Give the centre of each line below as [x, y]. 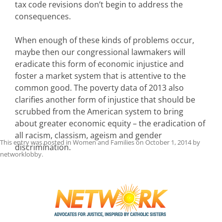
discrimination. [43, 147]
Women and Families [104, 142]
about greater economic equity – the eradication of [110, 124]
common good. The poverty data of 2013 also [99, 88]
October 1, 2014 [168, 142]
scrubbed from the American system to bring [99, 112]
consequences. [43, 17]
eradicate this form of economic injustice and [99, 64]
